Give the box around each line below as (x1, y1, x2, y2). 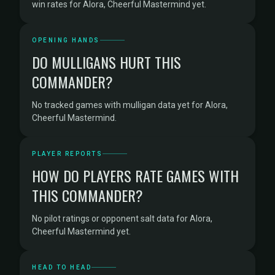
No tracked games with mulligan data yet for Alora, (32, 100, 228, 110)
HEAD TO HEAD (32, 264, 91, 271)
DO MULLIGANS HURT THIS (32, 51, 181, 73)
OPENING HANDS (32, 37, 100, 44)
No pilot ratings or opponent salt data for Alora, (32, 214, 212, 223)
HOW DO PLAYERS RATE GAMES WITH (32, 165, 239, 187)
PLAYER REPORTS (32, 150, 103, 157)
